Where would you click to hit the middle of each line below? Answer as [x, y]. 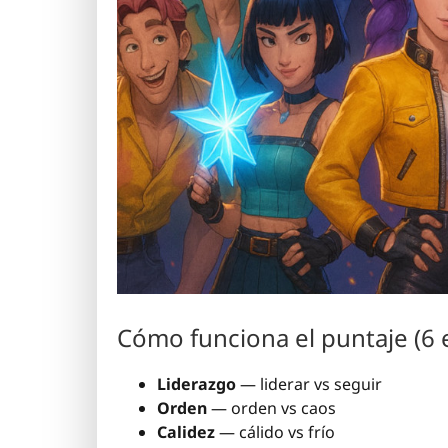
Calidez [186, 432]
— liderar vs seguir [309, 384]
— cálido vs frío [275, 432]
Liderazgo [196, 384]
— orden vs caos [271, 408]
